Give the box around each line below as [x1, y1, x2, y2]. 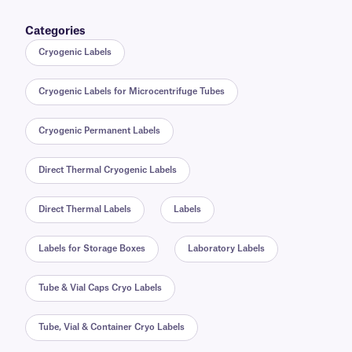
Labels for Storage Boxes [38, 244, 145, 253]
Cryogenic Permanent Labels [38, 126, 160, 135]
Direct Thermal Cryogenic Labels [38, 165, 177, 174]
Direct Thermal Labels [38, 204, 131, 214]
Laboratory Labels [188, 244, 265, 253]
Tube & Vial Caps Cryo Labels [38, 283, 162, 292]
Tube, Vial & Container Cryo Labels [38, 322, 185, 332]
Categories [25, 25, 86, 37]
